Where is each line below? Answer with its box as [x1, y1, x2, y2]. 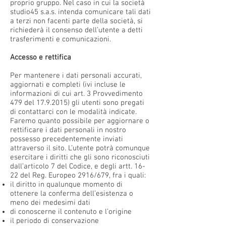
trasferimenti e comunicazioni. [10, 35, 111, 44]
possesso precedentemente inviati [10, 135, 123, 144]
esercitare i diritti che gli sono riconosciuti [10, 153, 150, 162]
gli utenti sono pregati [70, 98, 144, 107]
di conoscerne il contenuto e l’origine [10, 207, 132, 216]
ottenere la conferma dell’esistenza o [10, 189, 133, 198]
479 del [10, 98, 36, 107]
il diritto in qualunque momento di [10, 180, 123, 189]
